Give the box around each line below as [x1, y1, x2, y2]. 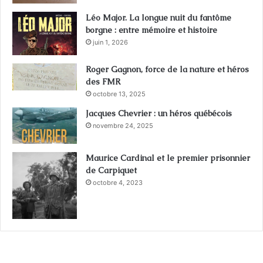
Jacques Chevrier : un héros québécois [86, 108, 232, 119]
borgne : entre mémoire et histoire [86, 25, 217, 36]
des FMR [86, 76, 120, 87]
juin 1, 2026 [93, 38, 128, 47]
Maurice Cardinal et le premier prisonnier [86, 153, 250, 164]
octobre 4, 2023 [93, 178, 143, 187]
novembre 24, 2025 [93, 122, 153, 130]
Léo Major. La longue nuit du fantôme [86, 12, 231, 23]
